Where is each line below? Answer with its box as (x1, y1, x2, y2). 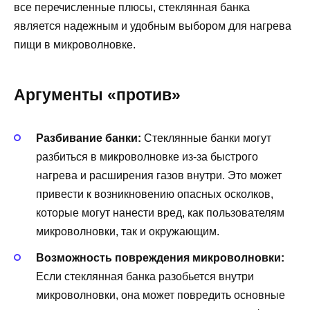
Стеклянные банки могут (141, 131, 271, 144)
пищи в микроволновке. (14, 38, 136, 51)
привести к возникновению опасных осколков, (36, 188, 273, 200)
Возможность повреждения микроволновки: (36, 251, 284, 264)
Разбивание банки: (36, 131, 141, 144)
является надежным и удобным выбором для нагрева (14, 19, 291, 32)
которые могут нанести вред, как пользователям (36, 206, 284, 219)
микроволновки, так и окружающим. (36, 225, 219, 237)
